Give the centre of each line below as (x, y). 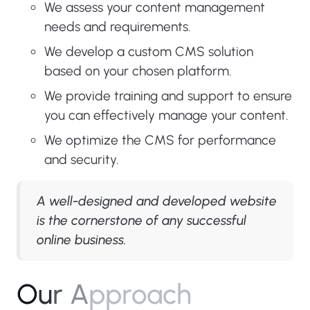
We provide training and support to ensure (168, 96)
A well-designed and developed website (157, 201)
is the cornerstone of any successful (142, 220)
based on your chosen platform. (138, 71)
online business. (82, 240)
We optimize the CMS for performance (160, 140)
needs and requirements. (117, 27)
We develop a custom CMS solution (149, 52)
